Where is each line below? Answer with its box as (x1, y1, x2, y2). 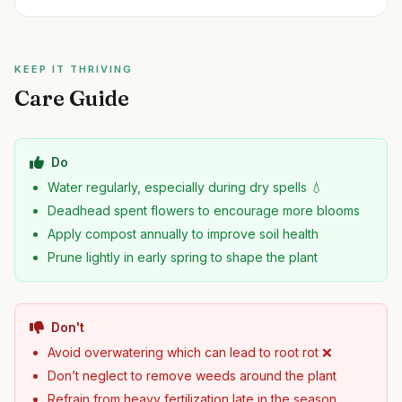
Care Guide (14, 85, 129, 111)
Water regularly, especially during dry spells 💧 (48, 179, 323, 195)
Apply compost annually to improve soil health (48, 226, 319, 241)
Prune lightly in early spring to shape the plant (48, 249, 318, 265)
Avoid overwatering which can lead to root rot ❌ (48, 345, 332, 360)
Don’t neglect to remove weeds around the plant (48, 368, 336, 383)
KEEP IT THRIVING (14, 63, 133, 75)
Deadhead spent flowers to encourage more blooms (48, 203, 360, 218)
